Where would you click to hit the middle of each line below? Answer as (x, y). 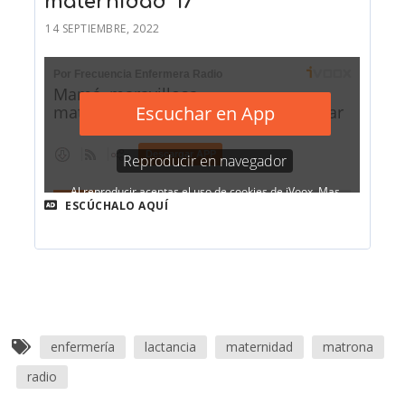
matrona (348, 347)
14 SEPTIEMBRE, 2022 (103, 28)
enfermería (83, 347)
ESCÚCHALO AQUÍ (115, 205)
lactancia (171, 347)
